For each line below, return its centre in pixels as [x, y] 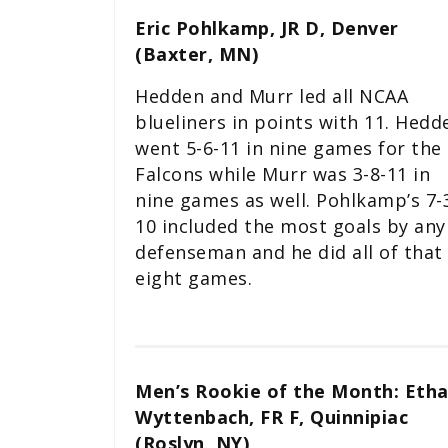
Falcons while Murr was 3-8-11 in [282, 174]
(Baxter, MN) [196, 54]
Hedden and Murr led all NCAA [271, 96]
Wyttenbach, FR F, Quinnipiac [271, 416]
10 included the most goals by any [290, 226]
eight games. [193, 278]
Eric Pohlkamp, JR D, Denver [267, 28]
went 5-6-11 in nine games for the [288, 148]
